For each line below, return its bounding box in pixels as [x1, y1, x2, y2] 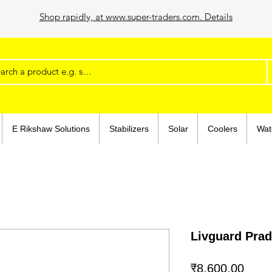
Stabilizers [109, 124, 149, 134]
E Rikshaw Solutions [12, 124, 90, 134]
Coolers [207, 124, 237, 134]
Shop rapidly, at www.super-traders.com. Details [39, 11, 233, 22]
